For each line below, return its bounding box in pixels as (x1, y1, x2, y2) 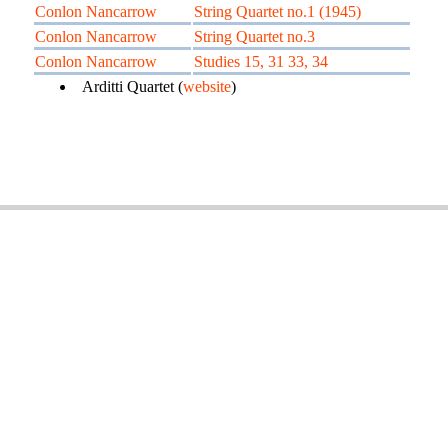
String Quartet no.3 (194, 28, 315, 45)
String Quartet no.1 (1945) (194, 3, 361, 20)
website (183, 78, 231, 95)
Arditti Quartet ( (82, 78, 183, 95)
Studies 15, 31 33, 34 (194, 53, 328, 70)
